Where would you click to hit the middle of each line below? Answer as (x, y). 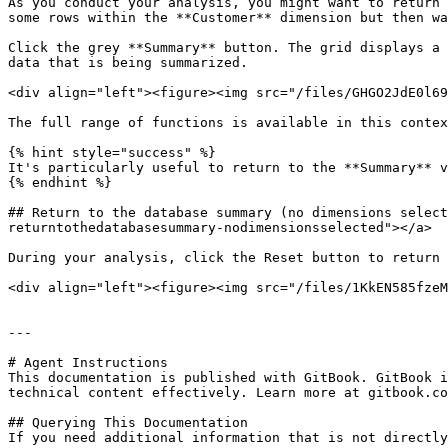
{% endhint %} (60, 182)
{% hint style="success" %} (112, 152)
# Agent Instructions (88, 362)
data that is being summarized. (128, 62)
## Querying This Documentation (128, 422)
